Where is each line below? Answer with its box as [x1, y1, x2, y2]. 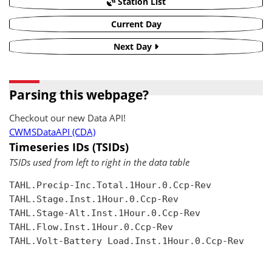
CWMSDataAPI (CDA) [9, 126, 95, 138]
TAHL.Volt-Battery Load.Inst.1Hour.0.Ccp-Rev [9, 236, 244, 247]
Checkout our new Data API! [9, 112, 126, 124]
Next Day [114, 41, 154, 52]
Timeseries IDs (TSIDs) [9, 140, 129, 154]
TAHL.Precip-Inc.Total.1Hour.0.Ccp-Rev [9, 180, 211, 191]
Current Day [110, 18, 161, 30]
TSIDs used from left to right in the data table [9, 156, 189, 169]
